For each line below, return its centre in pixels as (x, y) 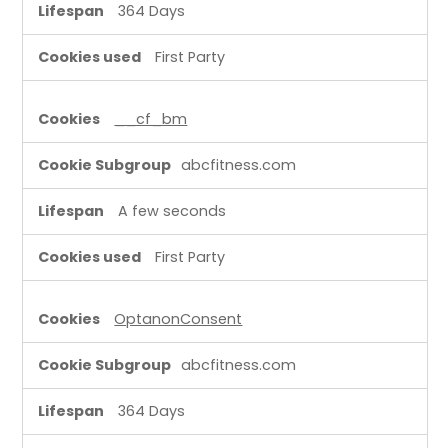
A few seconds (172, 210)
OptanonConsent (178, 318)
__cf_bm (151, 118)
